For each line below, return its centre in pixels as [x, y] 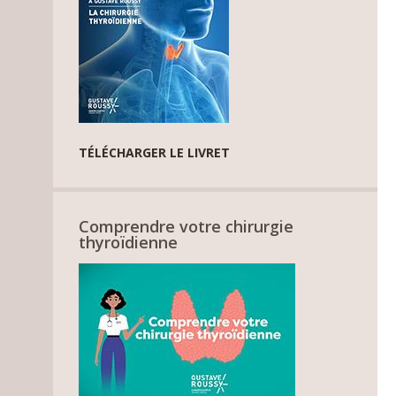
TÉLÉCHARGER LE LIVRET [155, 152]
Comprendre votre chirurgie [187, 226]
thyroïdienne [129, 242]
